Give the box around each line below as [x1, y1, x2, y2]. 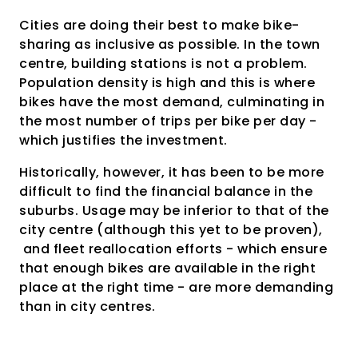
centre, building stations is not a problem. [19, 54, 308, 73]
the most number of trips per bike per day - [19, 111, 317, 130]
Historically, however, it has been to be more [19, 162, 324, 181]
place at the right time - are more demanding [19, 277, 333, 296]
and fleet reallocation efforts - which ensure [19, 239, 327, 258]
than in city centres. [19, 296, 156, 316]
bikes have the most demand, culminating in [19, 92, 324, 111]
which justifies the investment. [19, 130, 235, 149]
